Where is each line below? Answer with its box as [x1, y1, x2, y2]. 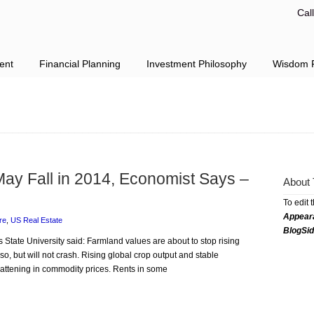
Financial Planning [39, 58, 121, 69]
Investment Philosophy [146, 58, 247, 69]
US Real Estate [11, 216, 62, 224]
